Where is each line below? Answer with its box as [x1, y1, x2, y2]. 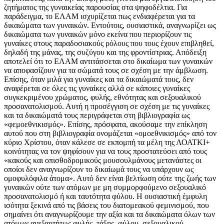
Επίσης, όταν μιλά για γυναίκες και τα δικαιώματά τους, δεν [4, 74, 193, 83]
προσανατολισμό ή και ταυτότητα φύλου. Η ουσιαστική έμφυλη [4, 191, 207, 200]
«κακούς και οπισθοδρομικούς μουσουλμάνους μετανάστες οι [4, 155, 201, 164]
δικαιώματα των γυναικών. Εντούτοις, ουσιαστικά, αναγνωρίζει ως [4, 20, 216, 29]
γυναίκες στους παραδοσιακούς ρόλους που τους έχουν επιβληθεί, [4, 38, 214, 47]
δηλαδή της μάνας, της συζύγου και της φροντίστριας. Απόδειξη [4, 47, 206, 56]
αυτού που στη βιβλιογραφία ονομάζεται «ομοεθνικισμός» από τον [4, 128, 216, 137]
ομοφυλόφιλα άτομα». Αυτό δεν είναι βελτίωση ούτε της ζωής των [4, 173, 216, 182]
